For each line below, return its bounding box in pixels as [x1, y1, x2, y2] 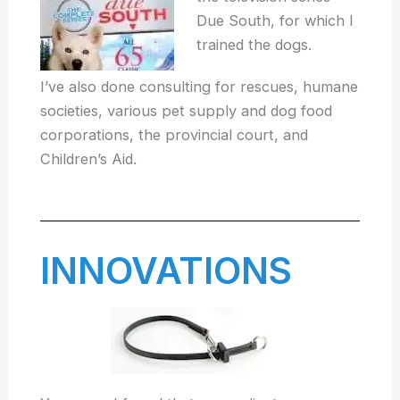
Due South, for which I [196, 12, 354, 30]
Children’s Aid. [40, 150, 137, 169]
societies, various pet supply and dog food [40, 102, 333, 121]
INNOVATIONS [40, 247, 293, 293]
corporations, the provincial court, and [40, 126, 309, 145]
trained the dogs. [196, 36, 312, 54]
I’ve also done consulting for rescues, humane [40, 78, 359, 96]
